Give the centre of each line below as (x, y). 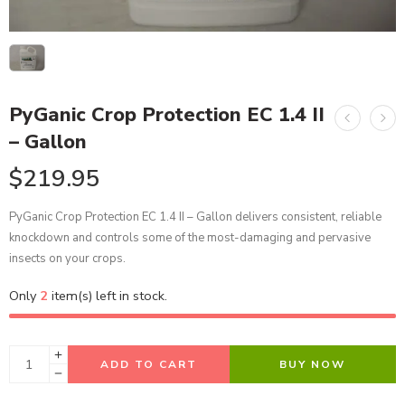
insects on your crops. (67, 259)
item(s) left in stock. (108, 296)
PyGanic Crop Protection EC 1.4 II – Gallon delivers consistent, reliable (195, 217)
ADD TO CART (148, 364)
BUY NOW (313, 364)
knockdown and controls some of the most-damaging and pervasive (190, 238)
